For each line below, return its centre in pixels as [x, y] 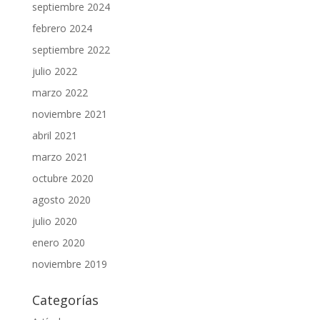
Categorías [65, 300]
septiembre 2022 [71, 49]
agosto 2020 [61, 199]
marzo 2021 [60, 156]
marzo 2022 [60, 92]
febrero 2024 [62, 28]
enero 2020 [58, 242]
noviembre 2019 [69, 264]
